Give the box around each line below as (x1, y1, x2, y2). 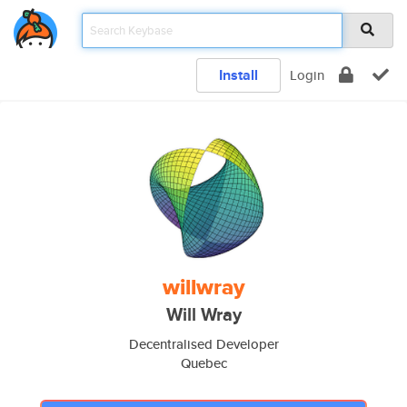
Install (219, 65, 258, 85)
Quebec (180, 353, 227, 372)
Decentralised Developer (128, 334, 279, 353)
